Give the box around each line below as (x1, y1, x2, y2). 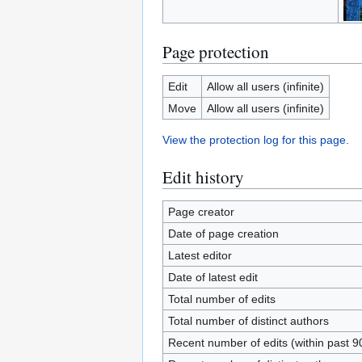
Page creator (167, 205, 234, 218)
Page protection (162, 40, 269, 63)
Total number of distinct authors (167, 314, 329, 327)
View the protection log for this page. (162, 133, 349, 146)
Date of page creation (167, 227, 279, 240)
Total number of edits (167, 293, 276, 305)
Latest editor (167, 249, 232, 262)
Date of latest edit (167, 271, 258, 284)
